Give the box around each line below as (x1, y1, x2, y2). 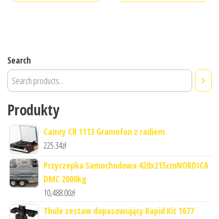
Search (7, 54, 31, 66)
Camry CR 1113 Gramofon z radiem (44, 125, 165, 137)
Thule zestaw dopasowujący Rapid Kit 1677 (44, 204, 194, 217)
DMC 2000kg (44, 173, 87, 185)
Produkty (7, 99, 59, 120)
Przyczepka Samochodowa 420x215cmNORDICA (44, 159, 209, 171)
